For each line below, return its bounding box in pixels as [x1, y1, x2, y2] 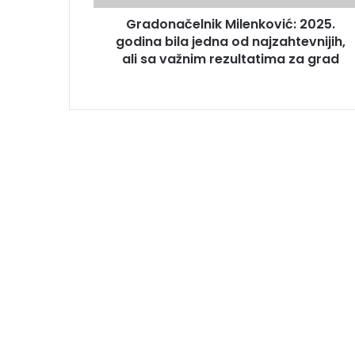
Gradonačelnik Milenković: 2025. [125, 14, 335, 33]
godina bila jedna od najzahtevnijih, [115, 32, 345, 51]
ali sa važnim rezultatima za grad [121, 49, 339, 68]
